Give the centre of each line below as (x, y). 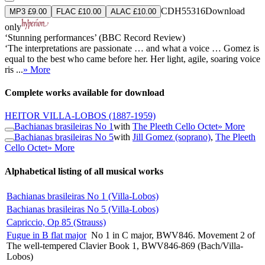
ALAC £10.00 (133, 11)
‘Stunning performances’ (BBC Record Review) (95, 37)
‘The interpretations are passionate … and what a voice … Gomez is (132, 48)
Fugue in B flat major (46, 235)
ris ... (14, 69)
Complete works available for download (85, 92)
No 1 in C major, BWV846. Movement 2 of (173, 235)
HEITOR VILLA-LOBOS (56, 116)
